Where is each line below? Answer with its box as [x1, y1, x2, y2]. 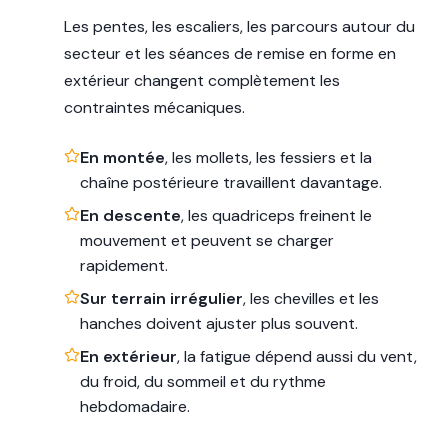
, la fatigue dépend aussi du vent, [177, 345, 417, 367]
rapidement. [80, 254, 168, 276]
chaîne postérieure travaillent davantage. [80, 171, 382, 193]
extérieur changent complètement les [64, 69, 340, 91]
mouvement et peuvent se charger [80, 229, 334, 251]
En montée [80, 146, 165, 168]
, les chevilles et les [243, 287, 379, 309]
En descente [80, 204, 181, 226]
